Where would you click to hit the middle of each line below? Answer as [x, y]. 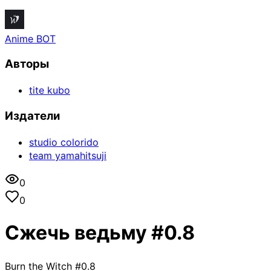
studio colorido [64, 142]
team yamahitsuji [68, 155]
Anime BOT [30, 38]
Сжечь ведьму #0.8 [100, 233]
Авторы [27, 64]
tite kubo [50, 90]
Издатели [32, 116]
